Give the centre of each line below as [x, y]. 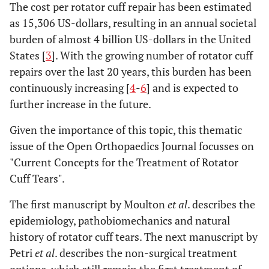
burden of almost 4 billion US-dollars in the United [130, 39]
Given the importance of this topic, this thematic [126, 130]
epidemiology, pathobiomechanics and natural [120, 220]
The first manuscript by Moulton [89, 204]
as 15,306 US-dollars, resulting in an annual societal [133, 23]
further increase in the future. [80, 104]
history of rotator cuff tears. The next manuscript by [134, 237]
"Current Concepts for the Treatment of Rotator [124, 162]
